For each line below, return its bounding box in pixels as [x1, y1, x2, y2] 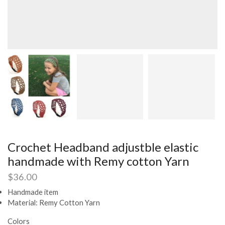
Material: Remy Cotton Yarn [8, 198, 100, 207]
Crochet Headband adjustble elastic [8, 139, 198, 154]
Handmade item [8, 187, 58, 197]
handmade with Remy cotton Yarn [8, 153, 189, 168]
